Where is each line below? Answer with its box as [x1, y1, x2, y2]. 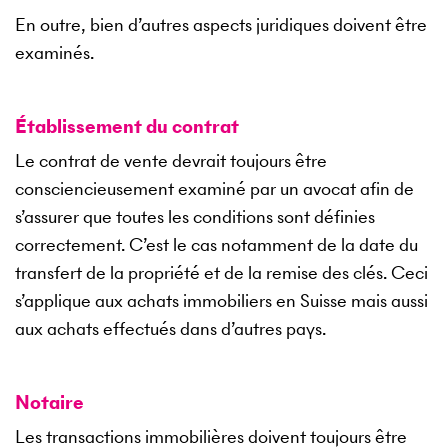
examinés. [15, 40, 94, 66]
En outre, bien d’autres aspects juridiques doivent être [15, 12, 427, 38]
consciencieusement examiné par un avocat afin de [15, 176, 414, 202]
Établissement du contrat [15, 113, 239, 141]
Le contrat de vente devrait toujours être [15, 148, 327, 174]
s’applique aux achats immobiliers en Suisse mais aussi [15, 288, 428, 314]
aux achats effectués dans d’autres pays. [15, 316, 326, 342]
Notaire [15, 389, 84, 417]
